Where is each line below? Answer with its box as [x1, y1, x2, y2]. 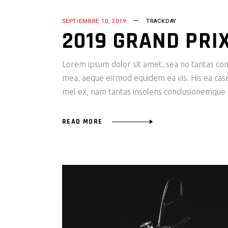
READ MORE [62, 117, 103, 127]
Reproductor [62, 166, 108, 176]
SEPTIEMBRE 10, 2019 [62, 16, 126, 25]
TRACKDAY [146, 16, 177, 25]
